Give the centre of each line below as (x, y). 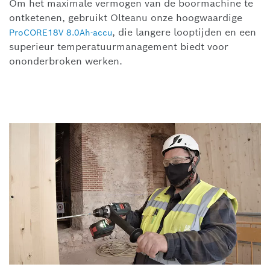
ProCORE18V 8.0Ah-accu (61, 33)
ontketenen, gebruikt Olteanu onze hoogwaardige (126, 18)
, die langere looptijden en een (184, 33)
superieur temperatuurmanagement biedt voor (119, 47)
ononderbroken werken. (66, 61)
